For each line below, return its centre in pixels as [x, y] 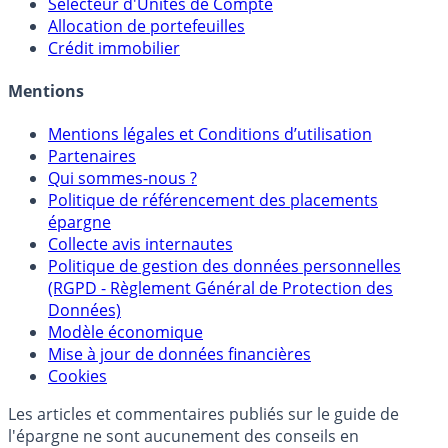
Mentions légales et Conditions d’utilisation [210, 134]
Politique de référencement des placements [213, 200]
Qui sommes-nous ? [122, 178]
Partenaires [92, 156]
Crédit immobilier [114, 47]
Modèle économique [125, 332]
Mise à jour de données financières [179, 354]
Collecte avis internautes [140, 244]
